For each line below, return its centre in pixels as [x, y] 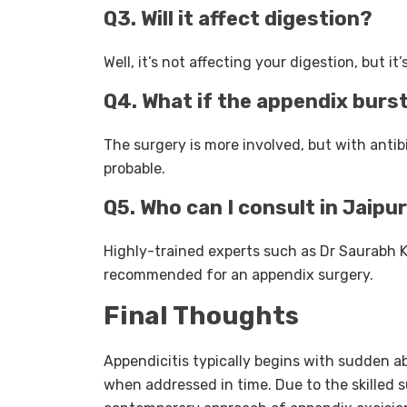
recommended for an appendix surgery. [238, 275]
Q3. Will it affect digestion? [238, 19]
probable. [134, 169]
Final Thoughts [201, 316]
